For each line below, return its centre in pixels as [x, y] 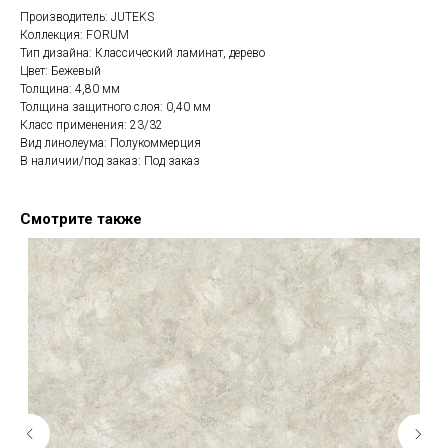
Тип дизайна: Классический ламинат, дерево [142, 53]
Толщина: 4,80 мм [70, 89]
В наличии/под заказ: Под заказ [110, 161]
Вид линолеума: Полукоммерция [110, 143]
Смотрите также [81, 219]
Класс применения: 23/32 [91, 125]
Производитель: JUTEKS [87, 17]
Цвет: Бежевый [60, 71]
